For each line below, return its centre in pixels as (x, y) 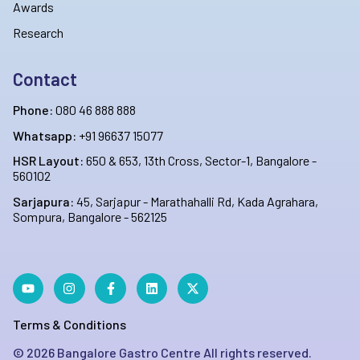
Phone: (33, 109)
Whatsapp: (45, 135)
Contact (45, 78)
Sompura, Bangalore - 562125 (90, 217)
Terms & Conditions (70, 325)
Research (38, 32)
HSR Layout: (48, 161)
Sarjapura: (43, 202)
